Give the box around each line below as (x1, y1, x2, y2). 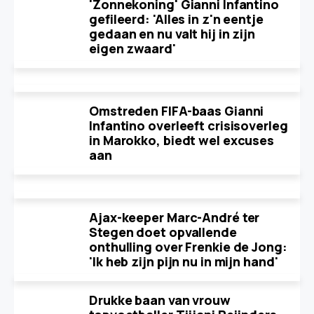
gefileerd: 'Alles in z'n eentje (89, 11, 264, 28)
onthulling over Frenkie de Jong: (89, 238, 287, 256)
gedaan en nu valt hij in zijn (89, 25, 256, 43)
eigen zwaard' (89, 40, 176, 57)
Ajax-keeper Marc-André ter (89, 209, 260, 226)
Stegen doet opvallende (89, 224, 237, 241)
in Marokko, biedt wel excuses (89, 132, 275, 149)
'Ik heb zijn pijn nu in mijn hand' (89, 253, 278, 271)
